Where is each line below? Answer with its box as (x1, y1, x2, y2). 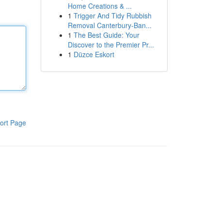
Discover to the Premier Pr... (67, 40, 154, 49)
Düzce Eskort (73, 49, 114, 59)
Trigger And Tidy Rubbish (73, 11, 152, 20)
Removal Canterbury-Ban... (67, 20, 152, 30)
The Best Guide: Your (73, 30, 139, 40)
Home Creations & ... (67, 1, 132, 11)
